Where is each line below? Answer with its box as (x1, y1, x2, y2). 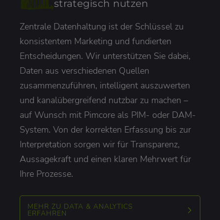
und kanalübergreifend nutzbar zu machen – (20, 94, 188, 106)
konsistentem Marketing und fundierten (20, 35, 171, 47)
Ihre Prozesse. (20, 167, 73, 180)
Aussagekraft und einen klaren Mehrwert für (20, 153, 191, 165)
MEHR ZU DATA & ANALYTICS (27, 201, 133, 211)
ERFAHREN (27, 208, 67, 218)
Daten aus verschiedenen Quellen (20, 64, 149, 77)
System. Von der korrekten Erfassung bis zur (20, 123, 191, 136)
